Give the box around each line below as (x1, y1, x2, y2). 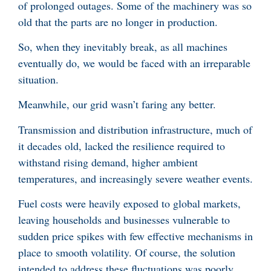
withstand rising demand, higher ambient (18, 154, 198, 169)
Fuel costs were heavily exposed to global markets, (18, 196, 241, 211)
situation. (18, 72, 59, 87)
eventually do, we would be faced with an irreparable (18, 56, 250, 71)
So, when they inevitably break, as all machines (18, 39, 227, 54)
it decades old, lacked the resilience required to (18, 138, 225, 153)
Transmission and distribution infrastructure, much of (18, 122, 252, 137)
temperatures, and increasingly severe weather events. (18, 171, 253, 186)
